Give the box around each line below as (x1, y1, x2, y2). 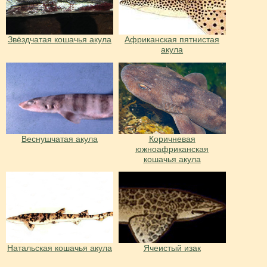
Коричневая (148, 133, 195, 144)
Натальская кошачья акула (7, 243, 112, 253)
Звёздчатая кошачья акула (8, 34, 111, 44)
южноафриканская (135, 144, 209, 154)
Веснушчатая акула (21, 133, 98, 144)
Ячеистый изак (143, 243, 201, 253)
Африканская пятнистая (125, 34, 220, 44)
